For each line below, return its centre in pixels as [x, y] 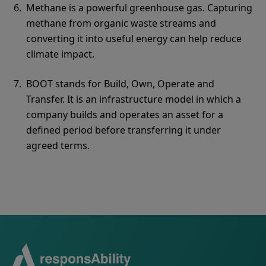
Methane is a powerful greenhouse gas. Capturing [139, 8]
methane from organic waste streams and [121, 23]
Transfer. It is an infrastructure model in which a [134, 99]
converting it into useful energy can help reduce [134, 39]
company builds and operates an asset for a [125, 115]
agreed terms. [58, 145]
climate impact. [60, 54]
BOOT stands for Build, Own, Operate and [120, 84]
